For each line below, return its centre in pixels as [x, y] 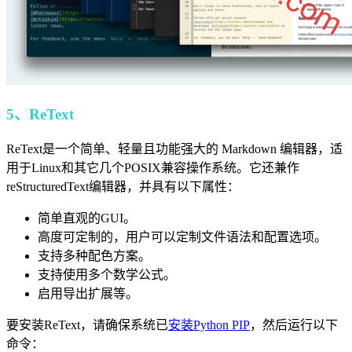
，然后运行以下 [294, 325]
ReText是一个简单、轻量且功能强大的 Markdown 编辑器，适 [174, 149]
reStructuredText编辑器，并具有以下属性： [123, 187]
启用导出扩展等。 [88, 293]
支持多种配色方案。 [94, 256]
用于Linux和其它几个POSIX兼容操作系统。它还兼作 [153, 168]
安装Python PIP [209, 325]
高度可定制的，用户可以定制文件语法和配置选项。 [182, 237]
